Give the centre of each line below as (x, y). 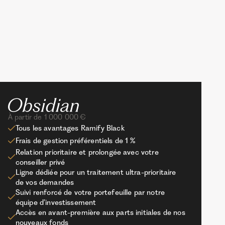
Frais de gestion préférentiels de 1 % (75, 141)
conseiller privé (40, 162)
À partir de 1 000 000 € (47, 117)
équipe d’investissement (56, 202)
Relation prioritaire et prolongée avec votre (87, 152)
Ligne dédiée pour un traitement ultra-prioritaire (96, 172)
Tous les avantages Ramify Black (70, 128)
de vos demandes (45, 182)
